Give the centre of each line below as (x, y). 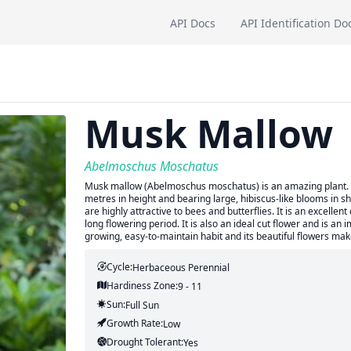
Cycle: (119, 267)
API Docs (193, 23)
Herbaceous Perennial (181, 268)
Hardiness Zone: (142, 286)
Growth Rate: (134, 323)
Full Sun (142, 305)
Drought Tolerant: (145, 342)
